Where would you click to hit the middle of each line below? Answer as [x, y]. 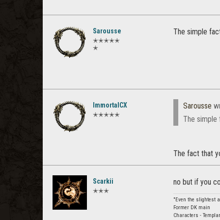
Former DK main [192, 207]
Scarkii [103, 181]
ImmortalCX [110, 105]
